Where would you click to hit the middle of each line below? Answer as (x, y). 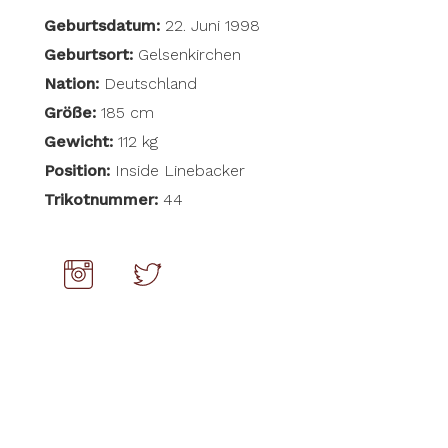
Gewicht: (78, 142)
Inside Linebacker (177, 171)
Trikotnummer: (103, 200)
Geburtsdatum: (101, 26)
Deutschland (147, 84)
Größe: (69, 113)
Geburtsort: (88, 55)
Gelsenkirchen (186, 55)
